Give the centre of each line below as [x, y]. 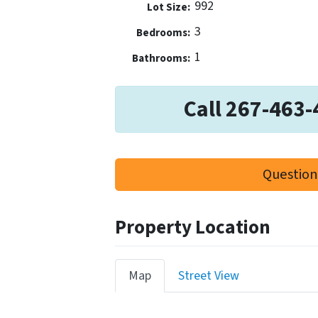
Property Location [193, 227]
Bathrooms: [161, 59]
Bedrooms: [163, 33]
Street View [209, 275]
